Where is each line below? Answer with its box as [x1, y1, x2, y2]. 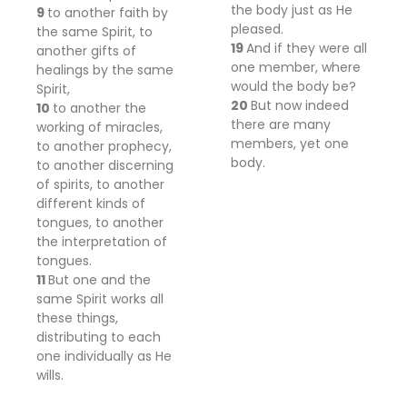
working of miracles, [36, 118, 163, 136]
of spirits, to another [36, 175, 164, 194]
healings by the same [36, 61, 174, 79]
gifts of [91, 42, 136, 60]
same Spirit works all [36, 290, 164, 308]
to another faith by [47, 4, 168, 22]
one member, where [231, 58, 361, 76]
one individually [36, 347, 137, 365]
